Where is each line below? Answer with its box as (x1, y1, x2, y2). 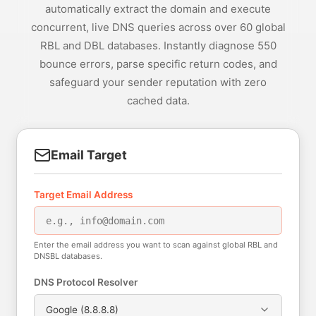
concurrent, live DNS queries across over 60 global (30, 20, 286, 34)
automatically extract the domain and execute (45, 2, 271, 16)
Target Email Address (34, 188, 133, 200)
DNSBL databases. (34, 251, 102, 262)
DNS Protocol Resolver (34, 276, 138, 288)
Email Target (51, 147, 127, 162)
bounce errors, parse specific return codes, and (39, 57, 277, 71)
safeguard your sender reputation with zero (49, 75, 267, 89)
